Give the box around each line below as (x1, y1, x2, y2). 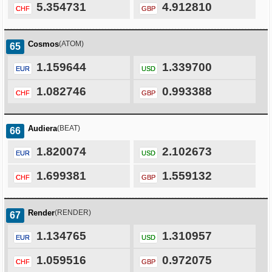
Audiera (28, 124, 57, 134)
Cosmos (28, 39, 59, 49)
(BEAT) (57, 124, 80, 133)
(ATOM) (59, 39, 84, 49)
